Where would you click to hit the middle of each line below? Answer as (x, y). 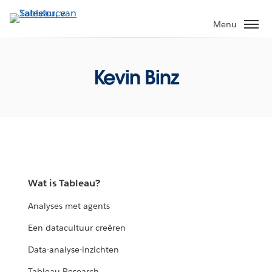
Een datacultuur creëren (77, 228)
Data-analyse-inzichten (74, 250)
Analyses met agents (69, 206)
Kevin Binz (136, 77)
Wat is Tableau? (64, 183)
